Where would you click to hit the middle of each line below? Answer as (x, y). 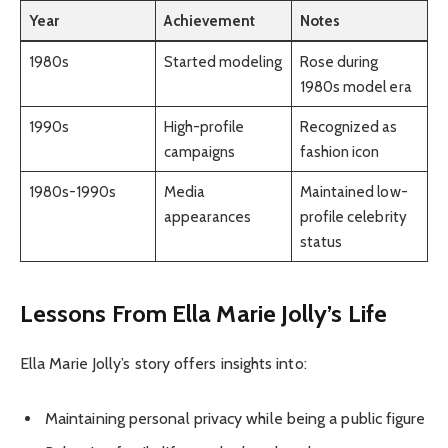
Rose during (339, 61)
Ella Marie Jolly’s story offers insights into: (163, 364)
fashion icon (339, 151)
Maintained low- (353, 191)
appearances (207, 216)
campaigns (199, 151)
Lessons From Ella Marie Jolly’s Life (203, 314)
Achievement (209, 20)
